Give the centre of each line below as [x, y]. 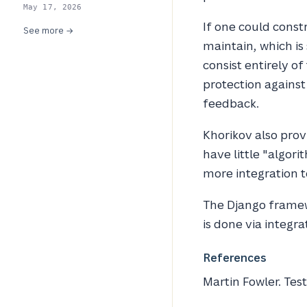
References [235, 258]
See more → [48, 30]
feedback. [231, 103]
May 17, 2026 [53, 7]
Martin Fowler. [243, 281]
